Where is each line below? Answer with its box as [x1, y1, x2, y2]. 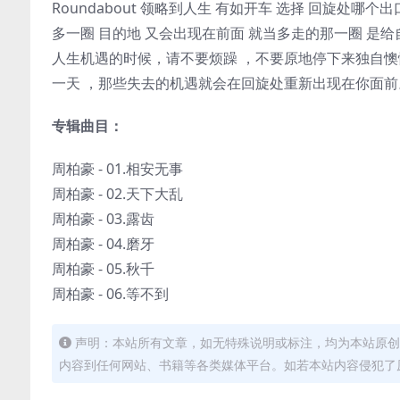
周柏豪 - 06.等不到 [52, 284, 169, 304]
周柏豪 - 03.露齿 [52, 209, 154, 229]
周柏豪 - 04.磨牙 [52, 234, 154, 254]
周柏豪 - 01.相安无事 [52, 159, 183, 179]
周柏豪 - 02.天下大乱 [52, 184, 183, 204]
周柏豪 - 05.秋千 [52, 259, 154, 279]
